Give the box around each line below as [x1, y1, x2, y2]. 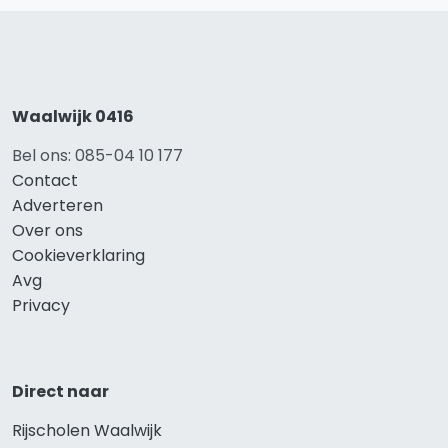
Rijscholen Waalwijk [12, 418, 162, 442]
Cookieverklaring [12, 243, 145, 267]
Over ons [12, 218, 83, 242]
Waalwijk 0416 [12, 104, 134, 128]
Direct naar [12, 379, 109, 403]
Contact [12, 168, 78, 192]
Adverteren [12, 193, 103, 217]
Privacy [12, 293, 70, 317]
